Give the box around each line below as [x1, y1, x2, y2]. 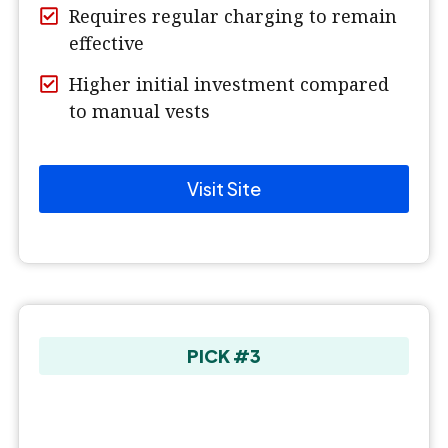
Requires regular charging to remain [69, 4, 397, 29]
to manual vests [69, 99, 210, 124]
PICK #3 [187, 344, 261, 368]
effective [69, 31, 144, 56]
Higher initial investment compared [69, 72, 389, 97]
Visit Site [187, 177, 261, 201]
